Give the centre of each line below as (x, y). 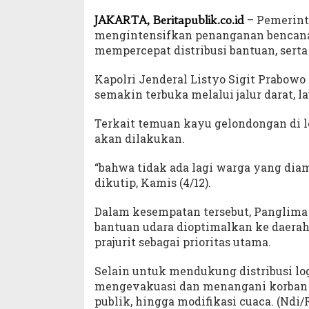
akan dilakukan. (140, 139)
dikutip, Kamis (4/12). (153, 183)
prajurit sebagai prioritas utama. (183, 242)
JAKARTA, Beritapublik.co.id (169, 20)
